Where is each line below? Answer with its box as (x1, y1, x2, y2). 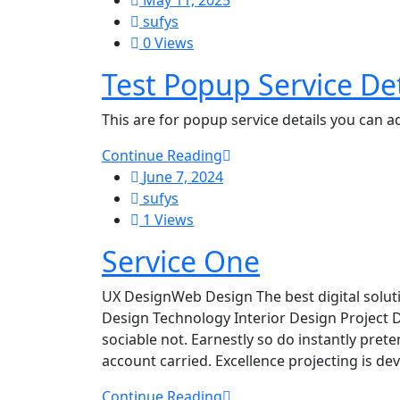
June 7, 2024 (143, 167, 223, 187)
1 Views (139, 210, 194, 229)
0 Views (139, 33, 194, 53)
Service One (102, 242, 260, 280)
